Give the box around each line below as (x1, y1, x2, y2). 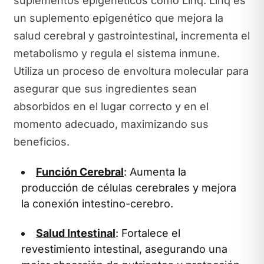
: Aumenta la (124, 166, 186, 178)
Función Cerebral (36, 166, 124, 178)
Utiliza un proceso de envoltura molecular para (13, 64, 249, 77)
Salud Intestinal (36, 226, 115, 239)
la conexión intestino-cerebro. (21, 197, 173, 210)
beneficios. (13, 135, 70, 148)
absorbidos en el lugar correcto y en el (13, 100, 209, 113)
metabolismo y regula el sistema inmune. (13, 47, 220, 60)
